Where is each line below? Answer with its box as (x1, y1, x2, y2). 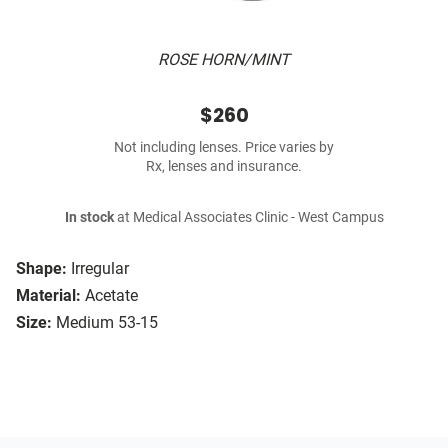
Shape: (16, 259, 67, 279)
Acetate (85, 286, 138, 306)
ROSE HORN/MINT (158, 50, 290, 70)
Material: (16, 286, 81, 306)
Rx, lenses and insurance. (146, 158, 302, 176)
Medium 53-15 (56, 313, 158, 333)
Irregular (71, 259, 129, 279)
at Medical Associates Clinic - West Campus (113, 209, 384, 227)
